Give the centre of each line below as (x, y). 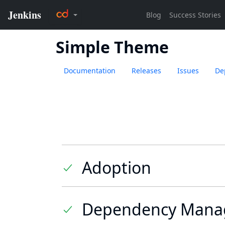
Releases (146, 71)
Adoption (117, 167)
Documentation (90, 71)
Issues (188, 71)
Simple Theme (112, 47)
